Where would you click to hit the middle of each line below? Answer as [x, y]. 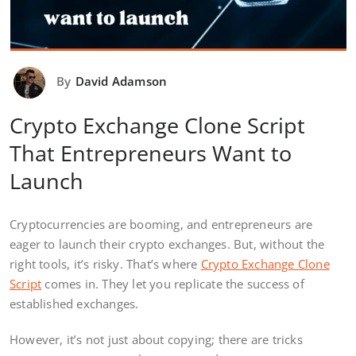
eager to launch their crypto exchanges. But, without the [167, 244]
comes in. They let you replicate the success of [173, 284]
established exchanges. [76, 304]
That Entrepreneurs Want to [151, 153]
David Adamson [121, 81]
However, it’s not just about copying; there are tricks [156, 340]
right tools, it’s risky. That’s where [105, 264]
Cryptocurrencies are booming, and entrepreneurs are [161, 224]
